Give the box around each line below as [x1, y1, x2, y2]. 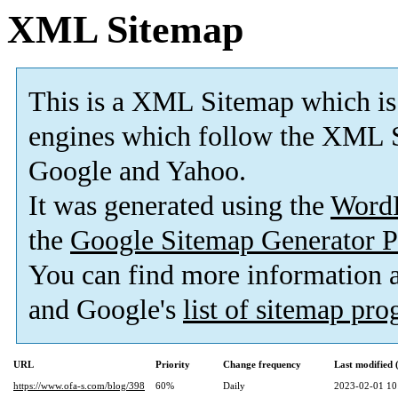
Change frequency [223, 359, 301, 370]
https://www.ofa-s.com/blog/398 [13, 380, 145, 392]
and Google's [28, 294, 183, 326]
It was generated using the [28, 190, 330, 222]
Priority [155, 359, 190, 370]
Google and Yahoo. [28, 155, 246, 187]
